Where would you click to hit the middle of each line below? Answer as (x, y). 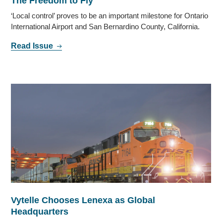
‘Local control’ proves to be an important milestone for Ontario (110, 16)
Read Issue (33, 46)
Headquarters (40, 212)
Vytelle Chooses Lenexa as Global (83, 200)
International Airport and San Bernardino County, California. (106, 27)
